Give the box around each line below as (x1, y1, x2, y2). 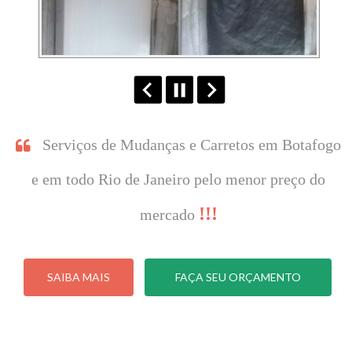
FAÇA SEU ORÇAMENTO (174, 270, 301, 284)
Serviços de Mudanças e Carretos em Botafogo (42, 136, 342, 153)
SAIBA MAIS (47, 270, 111, 284)
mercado (139, 206, 199, 223)
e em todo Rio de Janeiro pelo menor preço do (31, 170, 326, 188)
